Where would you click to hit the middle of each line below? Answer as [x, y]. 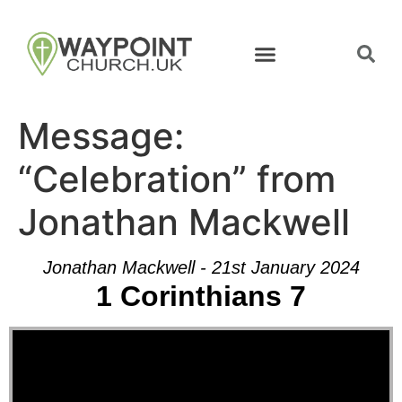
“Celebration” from [177, 179]
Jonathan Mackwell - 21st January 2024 [201, 267]
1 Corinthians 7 [201, 296]
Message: [101, 136]
